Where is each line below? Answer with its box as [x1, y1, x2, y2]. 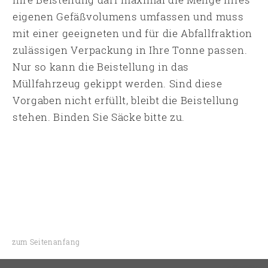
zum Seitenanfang [12, 236, 80, 246]
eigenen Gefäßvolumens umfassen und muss [13, 9, 244, 23]
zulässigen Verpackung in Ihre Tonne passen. [13, 42, 248, 57]
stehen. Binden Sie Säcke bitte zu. [13, 109, 185, 124]
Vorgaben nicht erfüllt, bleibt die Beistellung [13, 93, 239, 107]
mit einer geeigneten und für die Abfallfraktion [13, 26, 252, 40]
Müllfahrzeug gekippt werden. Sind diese [13, 76, 223, 90]
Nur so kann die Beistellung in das [13, 59, 190, 74]
